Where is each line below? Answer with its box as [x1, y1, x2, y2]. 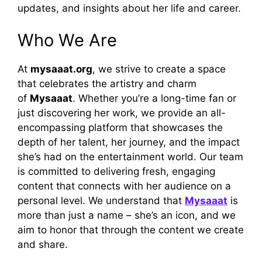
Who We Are [18, 30, 117, 51]
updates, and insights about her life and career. [18, 2, 241, 14]
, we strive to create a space [92, 63, 226, 75]
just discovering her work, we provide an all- [18, 107, 226, 119]
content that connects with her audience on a [18, 180, 231, 192]
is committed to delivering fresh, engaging [18, 166, 215, 178]
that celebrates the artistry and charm [18, 78, 196, 90]
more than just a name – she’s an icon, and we [18, 209, 236, 222]
